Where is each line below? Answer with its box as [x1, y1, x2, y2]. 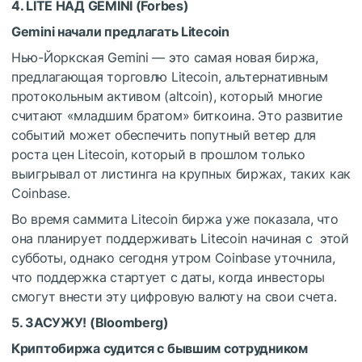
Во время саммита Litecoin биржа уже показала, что [11, 210, 339, 227]
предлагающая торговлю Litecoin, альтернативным [11, 68, 329, 85]
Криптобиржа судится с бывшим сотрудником [11, 339, 308, 356]
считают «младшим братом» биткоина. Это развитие [11, 107, 343, 124]
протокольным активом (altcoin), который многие [11, 87, 323, 104]
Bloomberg [95, 314, 164, 330]
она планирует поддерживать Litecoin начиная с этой [11, 229, 349, 246]
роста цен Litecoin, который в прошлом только [11, 145, 305, 162]
